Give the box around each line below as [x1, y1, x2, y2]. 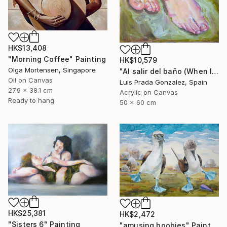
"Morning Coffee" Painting [8, 55, 106, 64]
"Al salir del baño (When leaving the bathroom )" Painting [212, 67, 219, 76]
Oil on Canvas [8, 76, 53, 85]
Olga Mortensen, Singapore [8, 66, 96, 74]
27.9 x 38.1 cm [8, 86, 53, 95]
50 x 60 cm [120, 98, 156, 107]
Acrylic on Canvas [120, 88, 178, 97]
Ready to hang [8, 96, 54, 105]
